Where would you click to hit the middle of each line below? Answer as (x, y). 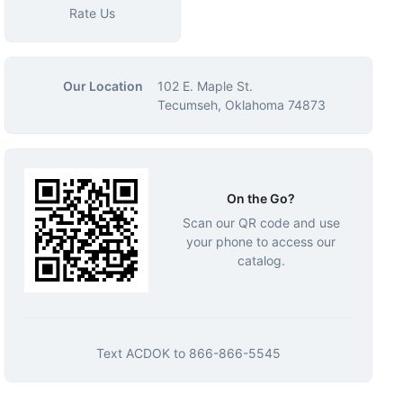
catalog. (261, 260)
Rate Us (93, 13)
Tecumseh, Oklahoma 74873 (241, 105)
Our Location (103, 86)
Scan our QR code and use (261, 222)
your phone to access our (261, 241)
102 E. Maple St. (205, 86)
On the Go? (261, 198)
